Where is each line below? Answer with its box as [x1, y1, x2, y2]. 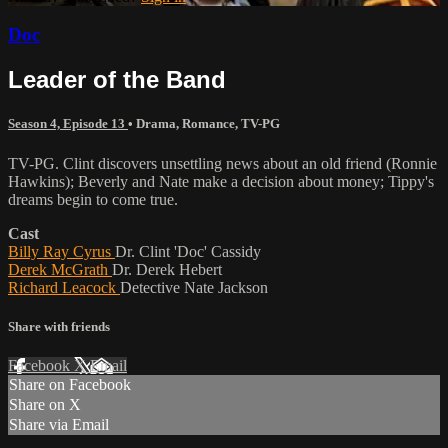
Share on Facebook [9, 376, 131, 393]
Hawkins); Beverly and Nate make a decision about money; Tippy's [8, 172, 434, 190]
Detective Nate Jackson [120, 278, 268, 296]
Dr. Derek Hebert [112, 260, 222, 278]
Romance [182, 116, 235, 132]
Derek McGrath [8, 260, 112, 278]
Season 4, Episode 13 [8, 116, 128, 132]
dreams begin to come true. [8, 190, 178, 208]
